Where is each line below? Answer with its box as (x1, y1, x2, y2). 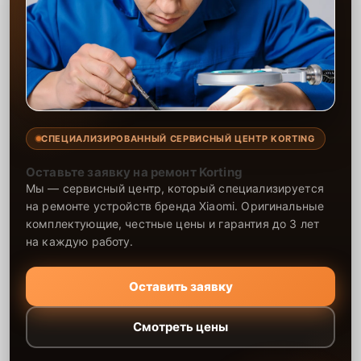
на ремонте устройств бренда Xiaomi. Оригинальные (26, 198, 325, 213)
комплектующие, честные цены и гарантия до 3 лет (26, 216, 320, 230)
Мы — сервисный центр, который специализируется (26, 180, 324, 195)
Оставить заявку (128, 278, 233, 294)
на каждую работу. (26, 234, 134, 248)
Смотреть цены (133, 319, 228, 335)
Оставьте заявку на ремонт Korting (26, 164, 243, 180)
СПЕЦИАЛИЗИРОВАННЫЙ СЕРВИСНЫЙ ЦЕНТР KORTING (41, 132, 315, 144)
